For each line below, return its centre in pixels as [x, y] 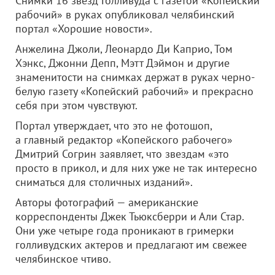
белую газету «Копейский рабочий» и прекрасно [134, 91]
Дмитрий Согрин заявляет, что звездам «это [122, 154]
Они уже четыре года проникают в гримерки [125, 230]
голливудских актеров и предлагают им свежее [131, 245]
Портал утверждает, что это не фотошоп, [114, 126]
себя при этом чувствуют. [76, 105]
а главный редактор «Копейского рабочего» [124, 140]
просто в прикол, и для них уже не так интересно [136, 168]
